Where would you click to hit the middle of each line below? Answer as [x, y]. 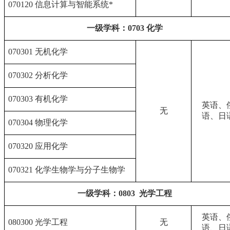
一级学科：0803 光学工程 [124, 194]
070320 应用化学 [38, 146]
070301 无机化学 [38, 52]
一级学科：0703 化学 [124, 28]
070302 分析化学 [38, 75]
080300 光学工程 [38, 222]
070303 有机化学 [38, 99]
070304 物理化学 [38, 123]
